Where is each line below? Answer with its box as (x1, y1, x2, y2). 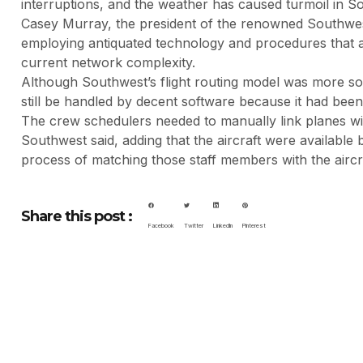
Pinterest (242, 222, 266, 230)
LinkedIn (213, 222, 233, 230)
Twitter (184, 222, 203, 230)
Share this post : (21, 207, 132, 225)
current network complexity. (21, 53, 195, 70)
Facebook (148, 222, 174, 230)
